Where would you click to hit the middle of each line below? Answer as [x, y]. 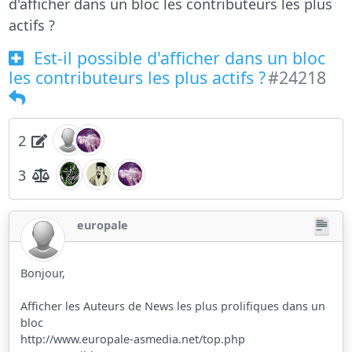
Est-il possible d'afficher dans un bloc [177, 57]
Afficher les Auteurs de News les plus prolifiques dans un [173, 306]
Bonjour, [43, 273]
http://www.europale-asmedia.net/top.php [133, 339]
